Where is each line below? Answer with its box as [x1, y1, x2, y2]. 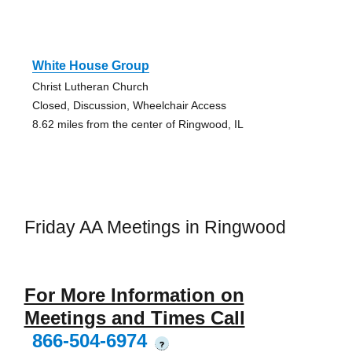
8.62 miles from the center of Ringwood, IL [31, 117, 244, 130]
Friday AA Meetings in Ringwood [24, 216, 286, 237]
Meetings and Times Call [24, 307, 245, 329]
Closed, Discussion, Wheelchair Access [31, 98, 226, 112]
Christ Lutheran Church [31, 79, 148, 93]
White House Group [31, 58, 149, 72]
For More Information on [24, 284, 244, 306]
